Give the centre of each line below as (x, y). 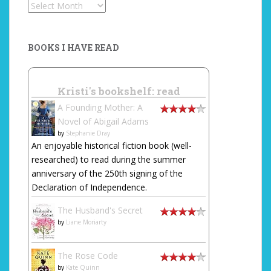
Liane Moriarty (86, 222)
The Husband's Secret (100, 210)
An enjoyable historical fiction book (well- (112, 145)
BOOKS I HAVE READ (73, 47)
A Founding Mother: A (100, 107)
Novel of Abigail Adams (103, 121)
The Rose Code (88, 256)
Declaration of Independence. (89, 187)
